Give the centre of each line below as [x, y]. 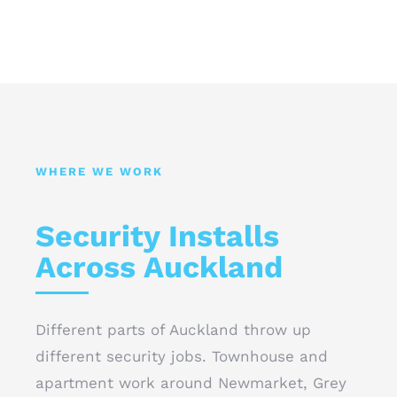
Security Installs [157, 236]
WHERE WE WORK [99, 171]
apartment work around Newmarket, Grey [191, 383]
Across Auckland [159, 267]
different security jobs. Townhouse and [182, 356]
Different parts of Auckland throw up [173, 330]
